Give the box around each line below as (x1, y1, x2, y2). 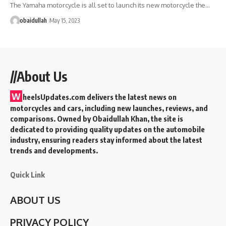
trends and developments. (10, 145, 98, 155)
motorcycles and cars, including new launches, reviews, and (10, 103, 208, 112)
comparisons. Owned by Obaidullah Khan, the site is (10, 114, 183, 123)
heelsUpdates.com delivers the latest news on (23, 92, 177, 101)
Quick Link (10, 169, 45, 179)
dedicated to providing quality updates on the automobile (10, 124, 205, 134)
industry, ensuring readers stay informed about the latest (10, 135, 202, 144)
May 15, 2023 (49, 16, 80, 24)
